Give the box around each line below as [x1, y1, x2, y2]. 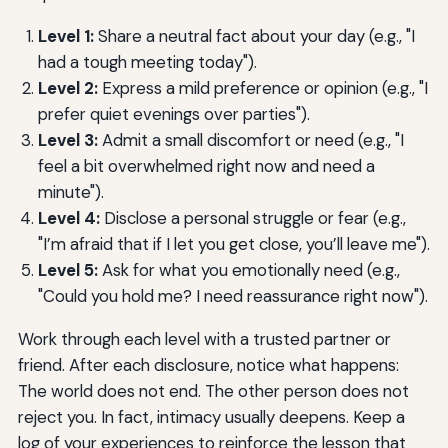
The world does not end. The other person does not [17, 380, 409, 403]
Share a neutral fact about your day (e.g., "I [93, 25, 415, 48]
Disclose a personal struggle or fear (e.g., [99, 207, 406, 230]
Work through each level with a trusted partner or [17, 328, 391, 351]
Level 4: [37, 207, 100, 230]
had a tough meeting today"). [37, 51, 257, 74]
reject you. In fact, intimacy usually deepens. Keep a [17, 406, 405, 429]
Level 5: [37, 259, 98, 282]
